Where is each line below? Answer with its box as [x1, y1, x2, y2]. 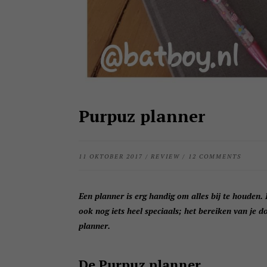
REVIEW [151, 153, 181, 160]
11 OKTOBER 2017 [79, 153, 143, 160]
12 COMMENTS [188, 153, 241, 160]
